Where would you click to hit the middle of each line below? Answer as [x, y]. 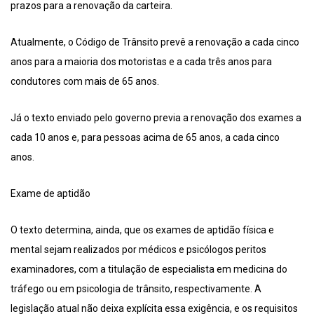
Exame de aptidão [50, 194]
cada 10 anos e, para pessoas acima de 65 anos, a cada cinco [145, 138]
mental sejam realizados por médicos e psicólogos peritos [138, 250]
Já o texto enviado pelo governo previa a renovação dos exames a [156, 118]
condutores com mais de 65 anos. [85, 82]
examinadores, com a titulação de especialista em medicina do [149, 269]
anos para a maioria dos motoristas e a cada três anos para [141, 62]
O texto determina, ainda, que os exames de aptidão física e [142, 230]
